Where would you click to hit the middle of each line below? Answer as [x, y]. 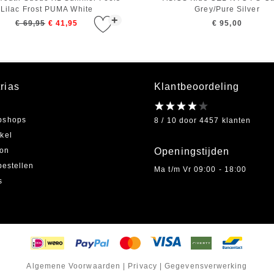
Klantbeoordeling [197, 87]
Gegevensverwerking [206, 266]
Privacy [143, 266]
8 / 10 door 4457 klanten [203, 121]
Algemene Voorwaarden [74, 266]
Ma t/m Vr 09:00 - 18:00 [201, 170]
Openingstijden [192, 152]
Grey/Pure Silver [227, 9]
